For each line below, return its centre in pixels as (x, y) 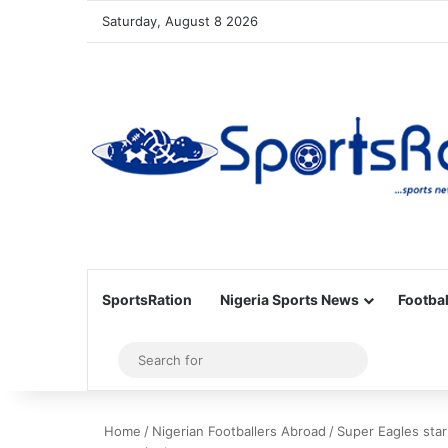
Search (381, 359)
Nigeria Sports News (289, 299)
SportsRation (147, 299)
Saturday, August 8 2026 (180, 21)
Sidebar (140, 360)
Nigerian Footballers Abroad (239, 431)
